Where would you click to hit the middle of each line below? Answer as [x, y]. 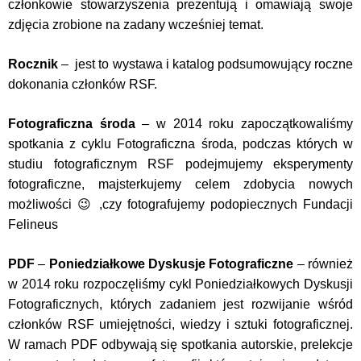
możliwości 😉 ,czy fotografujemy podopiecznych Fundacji [180, 204]
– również [324, 264]
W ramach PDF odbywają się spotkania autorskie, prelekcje [180, 344]
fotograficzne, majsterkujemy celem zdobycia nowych [180, 184]
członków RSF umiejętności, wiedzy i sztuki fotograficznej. [180, 324]
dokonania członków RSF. [83, 84]
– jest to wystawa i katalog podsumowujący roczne [205, 64]
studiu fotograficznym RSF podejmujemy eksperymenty [180, 164]
